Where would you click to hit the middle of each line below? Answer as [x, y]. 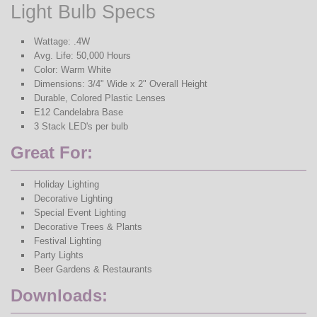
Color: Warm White [72, 70]
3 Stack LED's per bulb [81, 127]
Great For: [52, 153]
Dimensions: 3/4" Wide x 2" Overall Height [120, 84]
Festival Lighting [67, 241]
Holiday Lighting [66, 185]
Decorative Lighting [73, 199]
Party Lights [58, 255]
